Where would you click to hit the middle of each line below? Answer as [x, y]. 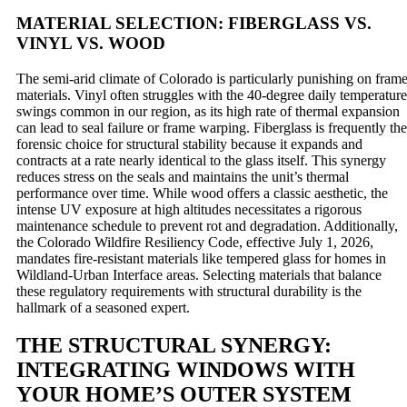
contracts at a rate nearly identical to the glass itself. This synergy [201, 160]
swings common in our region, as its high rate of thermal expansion [208, 111]
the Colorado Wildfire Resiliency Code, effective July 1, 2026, [195, 242]
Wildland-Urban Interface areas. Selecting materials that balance [199, 274]
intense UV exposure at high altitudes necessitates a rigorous [189, 209]
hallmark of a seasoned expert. [103, 307]
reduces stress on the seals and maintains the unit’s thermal [183, 176]
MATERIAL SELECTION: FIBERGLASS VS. [194, 23]
